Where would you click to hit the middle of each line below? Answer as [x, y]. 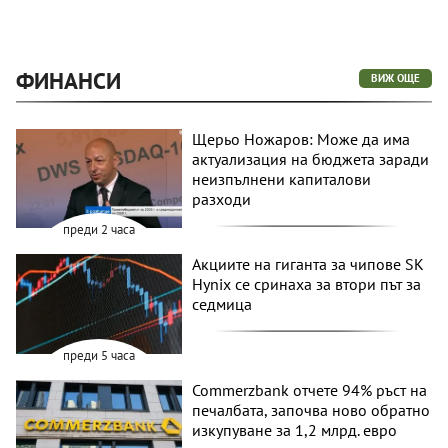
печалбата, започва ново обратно [311, 410]
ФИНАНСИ [68, 80]
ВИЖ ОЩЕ [395, 77]
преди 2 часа [99, 230]
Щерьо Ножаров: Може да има [301, 138]
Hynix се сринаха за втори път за [307, 284]
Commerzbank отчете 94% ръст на [310, 390]
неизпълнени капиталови [282, 178]
